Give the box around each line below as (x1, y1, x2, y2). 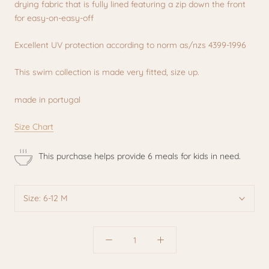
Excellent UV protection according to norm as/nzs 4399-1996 (14, 40, 246, 51)
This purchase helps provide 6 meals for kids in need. (38, 151, 241, 162)
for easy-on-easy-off (14, 12, 96, 23)
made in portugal (14, 94, 80, 105)
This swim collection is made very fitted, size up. (14, 67, 199, 78)
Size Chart (14, 121, 53, 133)
